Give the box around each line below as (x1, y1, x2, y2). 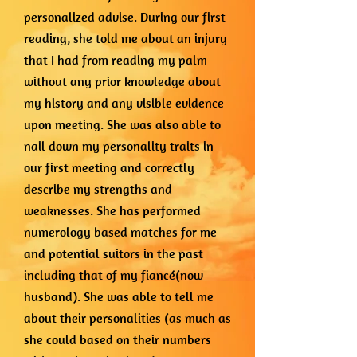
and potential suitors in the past (24, 245, 203, 261)
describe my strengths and (24, 181, 172, 197)
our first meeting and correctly (24, 159, 194, 175)
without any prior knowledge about (24, 73, 221, 89)
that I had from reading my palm (24, 52, 207, 68)
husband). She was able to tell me (24, 288, 214, 304)
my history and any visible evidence (24, 95, 224, 111)
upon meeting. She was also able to (24, 116, 221, 132)
